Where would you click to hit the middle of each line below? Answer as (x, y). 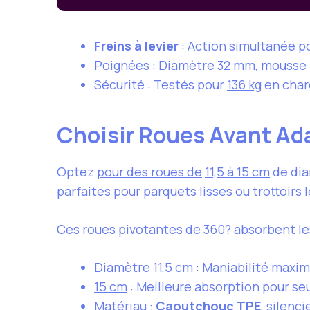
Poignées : (126, 65)
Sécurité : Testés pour (161, 84)
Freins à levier (136, 45)
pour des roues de (149, 171)
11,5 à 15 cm (237, 171)
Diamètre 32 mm (207, 65)
